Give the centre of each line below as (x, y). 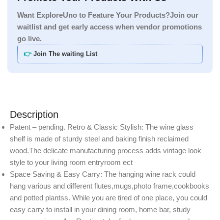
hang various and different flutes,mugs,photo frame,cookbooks (110, 186)
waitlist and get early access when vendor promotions (110, 27)
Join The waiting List (65, 54)
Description (34, 115)
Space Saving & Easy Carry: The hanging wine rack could (103, 174)
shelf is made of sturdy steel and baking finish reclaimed (99, 139)
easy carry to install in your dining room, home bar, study (100, 210)
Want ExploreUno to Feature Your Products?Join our (108, 15)
